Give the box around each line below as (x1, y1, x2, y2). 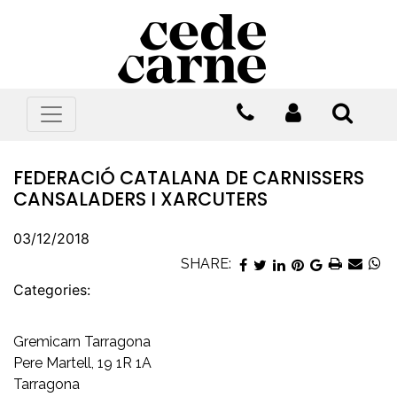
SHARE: (181, 255, 231, 272)
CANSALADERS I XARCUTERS (13, 186, 268, 212)
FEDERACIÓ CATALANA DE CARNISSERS (13, 165, 364, 191)
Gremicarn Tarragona (13, 333, 151, 350)
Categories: (13, 281, 90, 299)
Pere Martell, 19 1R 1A (13, 354, 152, 371)
